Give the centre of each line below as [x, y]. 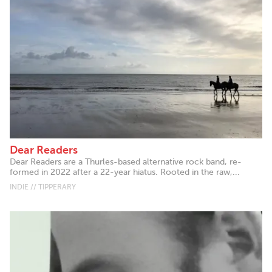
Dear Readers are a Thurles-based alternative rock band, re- [126, 162]
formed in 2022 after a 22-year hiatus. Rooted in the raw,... [125, 172]
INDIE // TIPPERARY [43, 187]
